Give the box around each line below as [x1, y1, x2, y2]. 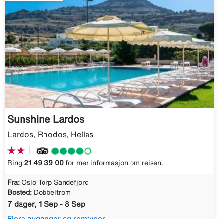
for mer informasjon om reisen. [64, 159, 163, 166]
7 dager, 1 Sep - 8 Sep [7, 200, 85, 208]
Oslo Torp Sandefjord [22, 178, 88, 186]
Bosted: [7, 188, 32, 196]
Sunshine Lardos [7, 114, 84, 125]
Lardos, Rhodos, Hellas [7, 131, 93, 139]
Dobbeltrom [34, 188, 71, 196]
